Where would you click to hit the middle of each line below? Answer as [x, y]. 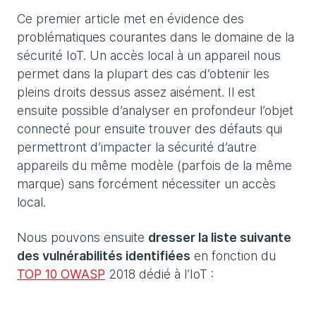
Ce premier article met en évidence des [130, 19]
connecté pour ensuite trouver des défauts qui [150, 129]
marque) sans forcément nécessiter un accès [146, 184]
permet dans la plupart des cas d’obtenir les [143, 74]
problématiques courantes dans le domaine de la [156, 37]
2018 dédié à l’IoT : [159, 274]
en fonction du [233, 256]
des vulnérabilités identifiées [104, 256]
